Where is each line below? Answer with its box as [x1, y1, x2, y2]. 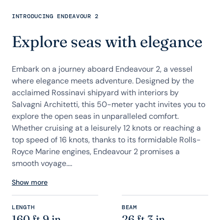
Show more [12, 178, 48, 187]
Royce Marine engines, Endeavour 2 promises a [12, 146, 180, 157]
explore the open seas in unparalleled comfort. [12, 111, 179, 121]
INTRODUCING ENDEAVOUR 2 [12, 12, 99, 20]
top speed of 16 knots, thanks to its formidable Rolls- [12, 135, 201, 145]
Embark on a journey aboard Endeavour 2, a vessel [12, 64, 192, 74]
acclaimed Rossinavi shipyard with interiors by [12, 87, 179, 98]
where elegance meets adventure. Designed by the [12, 76, 194, 86]
